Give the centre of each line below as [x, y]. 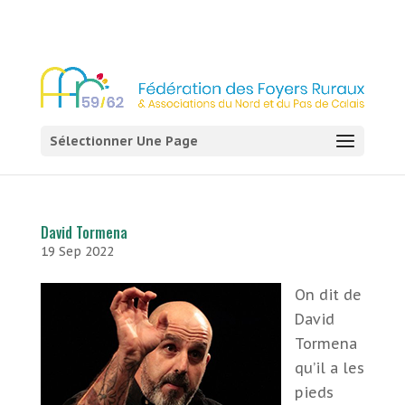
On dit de [328, 295]
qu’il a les [329, 368]
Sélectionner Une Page [123, 141]
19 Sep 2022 [77, 251]
